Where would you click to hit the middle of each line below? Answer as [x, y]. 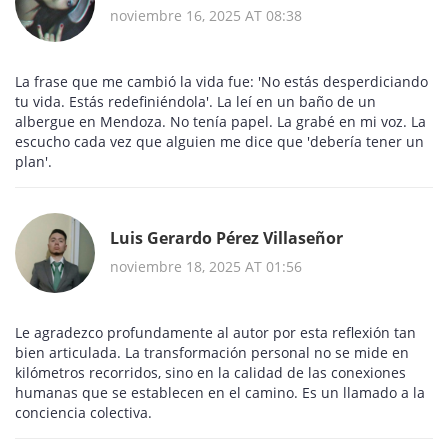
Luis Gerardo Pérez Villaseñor [226, 237]
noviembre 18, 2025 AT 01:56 [206, 266]
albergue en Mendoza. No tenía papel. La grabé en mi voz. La [220, 122]
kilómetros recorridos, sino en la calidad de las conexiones [210, 373]
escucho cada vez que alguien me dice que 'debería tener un [219, 142]
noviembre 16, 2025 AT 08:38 [206, 15]
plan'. [33, 162]
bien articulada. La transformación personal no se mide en [212, 353]
